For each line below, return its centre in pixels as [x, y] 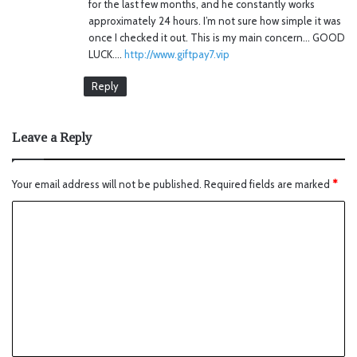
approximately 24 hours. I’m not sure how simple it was [215, 20]
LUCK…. [106, 54]
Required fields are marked [268, 184]
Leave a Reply [52, 137]
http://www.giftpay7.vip [177, 54]
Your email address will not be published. [107, 184]
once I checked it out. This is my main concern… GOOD [217, 37]
